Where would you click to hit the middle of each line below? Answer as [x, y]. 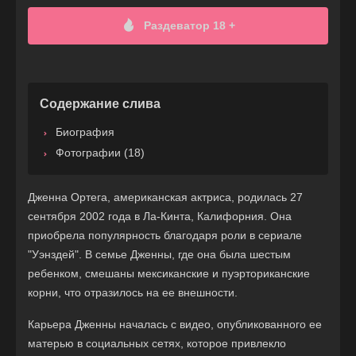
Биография [85, 132]
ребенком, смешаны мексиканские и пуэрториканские [169, 274]
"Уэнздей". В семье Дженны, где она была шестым [159, 255]
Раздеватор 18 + [189, 26]
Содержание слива [100, 104]
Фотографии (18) [100, 153]
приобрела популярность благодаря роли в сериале [165, 236]
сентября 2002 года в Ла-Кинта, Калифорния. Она [160, 217]
